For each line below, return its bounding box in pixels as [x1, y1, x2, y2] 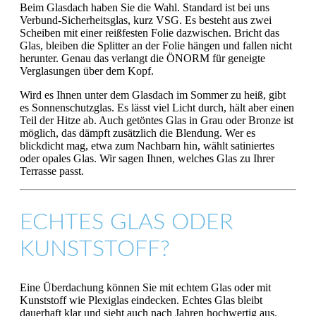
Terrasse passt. [20, 164, 84, 177]
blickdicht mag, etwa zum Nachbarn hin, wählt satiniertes [20, 139, 274, 152]
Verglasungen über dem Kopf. [20, 64, 154, 77]
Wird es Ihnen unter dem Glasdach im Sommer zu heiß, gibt [20, 88, 286, 101]
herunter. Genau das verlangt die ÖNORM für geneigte [20, 51, 265, 64]
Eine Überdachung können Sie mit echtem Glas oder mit [20, 281, 271, 293]
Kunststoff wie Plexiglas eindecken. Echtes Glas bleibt [20, 293, 262, 306]
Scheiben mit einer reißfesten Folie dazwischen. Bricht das [20, 26, 279, 39]
